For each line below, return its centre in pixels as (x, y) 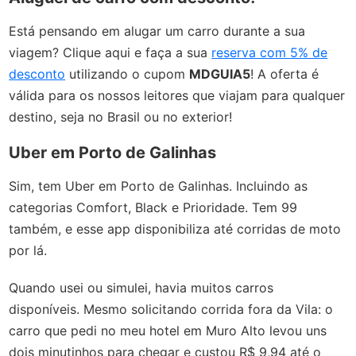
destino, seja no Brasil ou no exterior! (121, 117)
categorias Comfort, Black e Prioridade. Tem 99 (153, 207)
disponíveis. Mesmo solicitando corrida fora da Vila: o (171, 309)
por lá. (30, 250)
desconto (37, 74)
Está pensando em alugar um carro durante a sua (157, 31)
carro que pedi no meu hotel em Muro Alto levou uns (168, 330)
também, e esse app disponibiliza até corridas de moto (175, 228)
